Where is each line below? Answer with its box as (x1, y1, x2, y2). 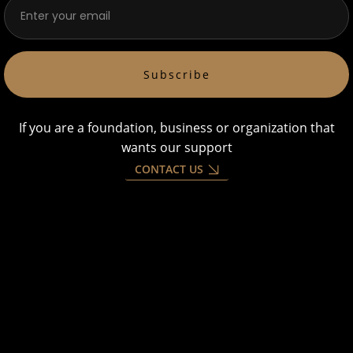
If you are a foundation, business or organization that (18, 119, 335, 137)
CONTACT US (134, 162, 203, 177)
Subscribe (143, 66, 210, 82)
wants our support (121, 139, 232, 157)
